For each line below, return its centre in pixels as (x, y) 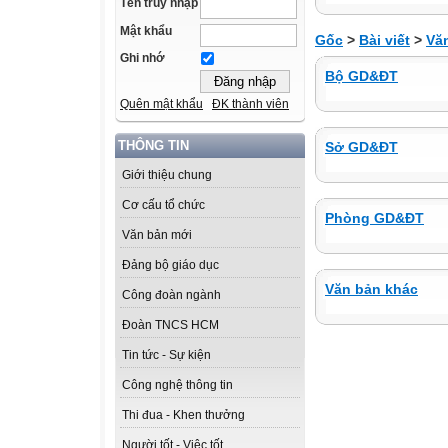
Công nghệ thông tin (177, 385)
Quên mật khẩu (161, 104)
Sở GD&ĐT (361, 147)
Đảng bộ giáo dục (170, 265)
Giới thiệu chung (167, 175)
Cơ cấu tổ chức (163, 205)
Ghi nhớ (142, 58)
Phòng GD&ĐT (374, 218)
